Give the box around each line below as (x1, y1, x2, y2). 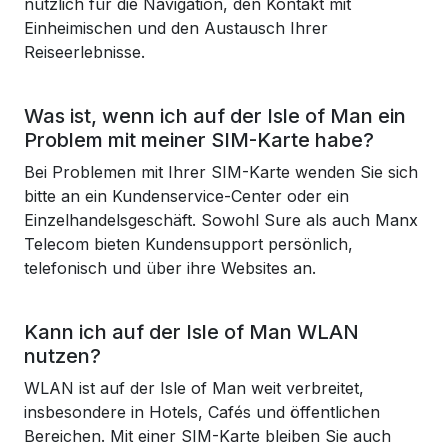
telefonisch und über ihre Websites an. (24, 258, 316, 278)
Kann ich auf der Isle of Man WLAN (24, 320, 359, 344)
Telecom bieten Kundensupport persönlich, (24, 234, 353, 254)
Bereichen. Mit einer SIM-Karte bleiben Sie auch (24, 426, 391, 446)
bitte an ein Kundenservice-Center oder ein (24, 186, 349, 206)
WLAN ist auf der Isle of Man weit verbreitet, (24, 378, 364, 398)
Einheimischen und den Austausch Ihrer (24, 18, 328, 38)
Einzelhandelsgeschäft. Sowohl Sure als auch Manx (24, 210, 418, 230)
